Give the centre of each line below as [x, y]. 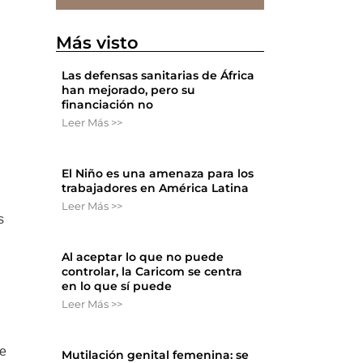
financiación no [108, 105]
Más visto [98, 43]
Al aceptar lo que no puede [143, 257]
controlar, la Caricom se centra [152, 272]
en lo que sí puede [117, 286]
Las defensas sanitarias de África [158, 76]
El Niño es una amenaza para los [158, 174]
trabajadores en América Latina [156, 188]
